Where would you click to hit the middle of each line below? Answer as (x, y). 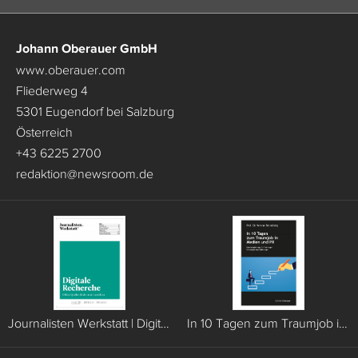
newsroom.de (115, 173)
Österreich (44, 132)
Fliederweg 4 (52, 90)
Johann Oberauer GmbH (87, 48)
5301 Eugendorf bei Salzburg (95, 111)
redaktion (42, 173)
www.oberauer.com (71, 70)
